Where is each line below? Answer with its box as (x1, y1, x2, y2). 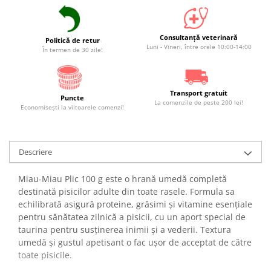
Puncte (60, 93, 84, 102)
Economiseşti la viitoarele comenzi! (21, 102, 124, 111)
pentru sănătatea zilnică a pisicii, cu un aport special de (18, 211, 246, 223)
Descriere (19, 146, 52, 157)
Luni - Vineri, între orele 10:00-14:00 (146, 42, 252, 51)
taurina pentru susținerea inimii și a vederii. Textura (18, 223, 231, 235)
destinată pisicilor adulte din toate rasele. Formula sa (18, 185, 235, 197)
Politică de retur (45, 35, 100, 45)
